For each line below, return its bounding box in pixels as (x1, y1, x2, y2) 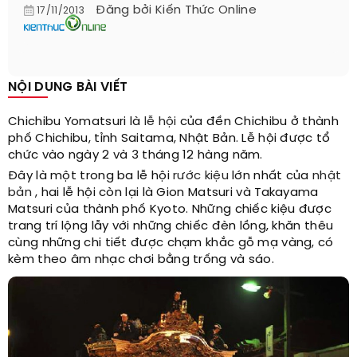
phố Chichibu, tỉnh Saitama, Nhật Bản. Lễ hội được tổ (8, 132, 331, 146)
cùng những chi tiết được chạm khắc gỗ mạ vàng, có (8, 237, 334, 250)
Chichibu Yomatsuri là (8, 116, 144, 129)
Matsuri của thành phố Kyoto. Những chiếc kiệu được (8, 203, 331, 217)
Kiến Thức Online (155, 4, 257, 17)
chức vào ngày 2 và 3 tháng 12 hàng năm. (8, 149, 263, 163)
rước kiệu (173, 170, 229, 183)
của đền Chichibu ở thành (176, 116, 339, 129)
